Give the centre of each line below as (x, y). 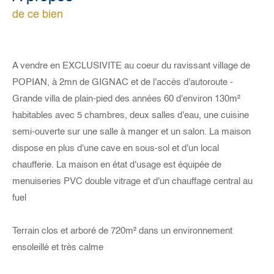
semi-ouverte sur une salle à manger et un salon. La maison (131, 131)
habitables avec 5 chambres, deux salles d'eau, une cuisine (131, 115)
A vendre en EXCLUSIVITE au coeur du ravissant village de (131, 65)
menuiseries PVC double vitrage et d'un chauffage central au (132, 181)
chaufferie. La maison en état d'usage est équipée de (117, 165)
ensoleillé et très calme (58, 247)
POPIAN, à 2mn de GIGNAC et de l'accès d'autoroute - (123, 82)
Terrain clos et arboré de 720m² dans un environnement (122, 231)
